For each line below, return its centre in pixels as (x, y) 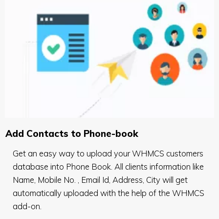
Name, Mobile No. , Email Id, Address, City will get (100, 179)
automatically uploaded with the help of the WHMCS (109, 193)
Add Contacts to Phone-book (72, 133)
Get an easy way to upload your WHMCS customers (108, 153)
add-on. (27, 206)
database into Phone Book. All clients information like (108, 166)
